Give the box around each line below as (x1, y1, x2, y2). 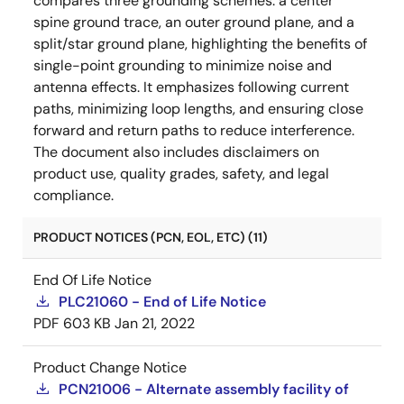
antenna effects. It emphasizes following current (33, 78, 349, 96)
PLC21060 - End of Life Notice (59, 292, 266, 311)
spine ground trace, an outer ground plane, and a (33, 13, 354, 32)
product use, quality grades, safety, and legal (33, 164, 329, 183)
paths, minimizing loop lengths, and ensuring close (33, 99, 363, 118)
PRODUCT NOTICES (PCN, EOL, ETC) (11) (33, 229, 268, 245)
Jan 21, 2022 (115, 314, 195, 333)
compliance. (33, 186, 114, 205)
